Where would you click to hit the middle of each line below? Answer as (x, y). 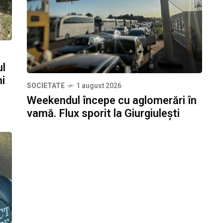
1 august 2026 (99, 86)
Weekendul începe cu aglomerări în (112, 100)
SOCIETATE (46, 86)
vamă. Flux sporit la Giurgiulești (103, 113)
